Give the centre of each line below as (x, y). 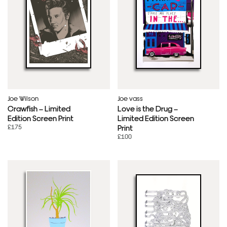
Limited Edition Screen (156, 118)
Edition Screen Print (41, 118)
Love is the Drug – (147, 108)
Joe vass (130, 98)
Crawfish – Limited (39, 108)
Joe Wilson (23, 98)
